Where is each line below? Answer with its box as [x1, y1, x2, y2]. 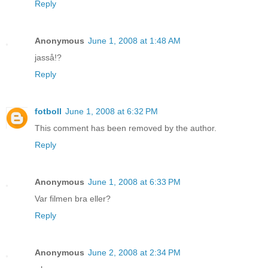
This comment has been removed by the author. [35, 123, 217, 133]
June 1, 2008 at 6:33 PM [88, 177, 181, 187]
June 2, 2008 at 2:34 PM [88, 248, 181, 257]
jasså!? [35, 53, 62, 63]
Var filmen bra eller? [35, 194, 111, 204]
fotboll [35, 106, 62, 117]
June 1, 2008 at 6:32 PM [65, 106, 158, 117]
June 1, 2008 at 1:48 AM [88, 36, 181, 46]
